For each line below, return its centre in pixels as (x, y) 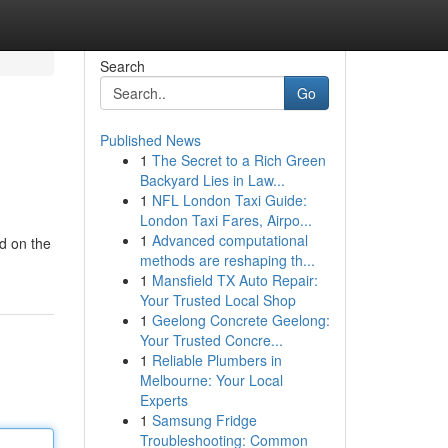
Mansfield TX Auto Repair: (234, 280)
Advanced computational (229, 240)
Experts (163, 400)
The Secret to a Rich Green (238, 160)
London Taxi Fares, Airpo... (225, 220)
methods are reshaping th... (227, 260)
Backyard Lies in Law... (212, 180)
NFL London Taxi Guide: (229, 200)
